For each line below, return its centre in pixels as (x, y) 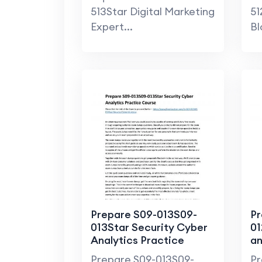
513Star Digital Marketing (152, 12)
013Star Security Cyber (149, 227)
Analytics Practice (137, 240)
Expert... (111, 27)
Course (108, 253)
